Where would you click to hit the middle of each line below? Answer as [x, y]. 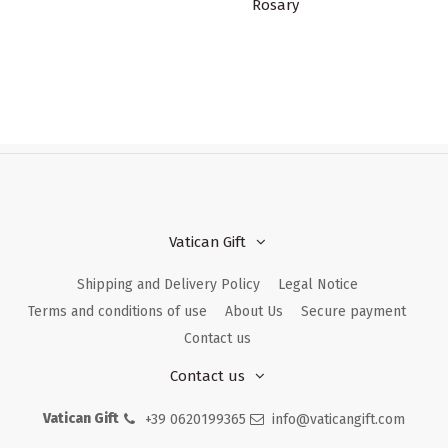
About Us [254, 312]
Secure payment [353, 312]
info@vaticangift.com [339, 419]
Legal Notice [317, 285]
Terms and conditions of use [117, 312]
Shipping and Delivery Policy [168, 285]
